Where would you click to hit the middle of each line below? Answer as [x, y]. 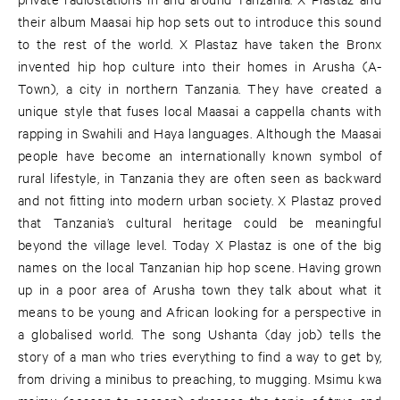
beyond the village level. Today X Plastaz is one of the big [200, 245]
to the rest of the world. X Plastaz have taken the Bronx [200, 44]
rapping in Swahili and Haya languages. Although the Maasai [200, 133]
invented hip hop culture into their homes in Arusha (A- [200, 66]
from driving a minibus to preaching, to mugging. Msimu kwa [200, 379]
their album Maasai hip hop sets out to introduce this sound [200, 21]
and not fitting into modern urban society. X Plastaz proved [200, 200]
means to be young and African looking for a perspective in [200, 312]
